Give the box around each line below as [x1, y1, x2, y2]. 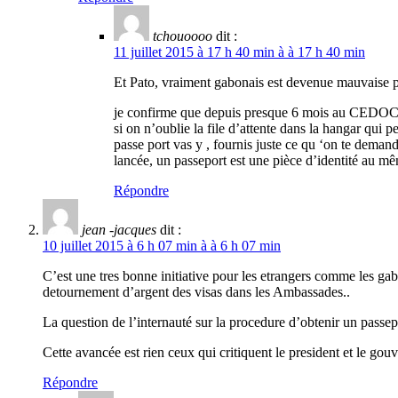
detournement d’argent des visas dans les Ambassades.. [43, 284, 350, 300]
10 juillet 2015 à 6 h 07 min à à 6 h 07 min [43, 238, 281, 254]
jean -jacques [82, 222, 156, 238]
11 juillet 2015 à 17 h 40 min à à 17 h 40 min [114, 44, 365, 60]
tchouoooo [153, 28, 212, 44]
